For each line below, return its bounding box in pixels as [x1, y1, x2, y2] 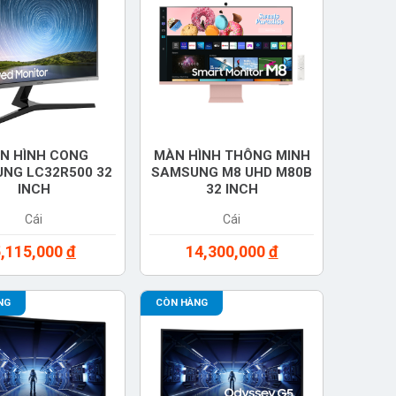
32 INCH [205, 180, 258, 197]
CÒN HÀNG [156, 296, 209, 309]
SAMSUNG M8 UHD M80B [151, 164, 313, 180]
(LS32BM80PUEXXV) [165, 197, 298, 214]
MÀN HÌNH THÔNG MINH [153, 147, 310, 164]
